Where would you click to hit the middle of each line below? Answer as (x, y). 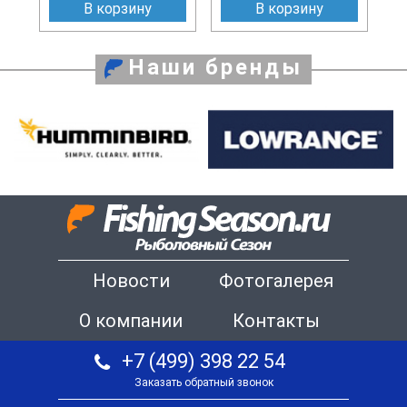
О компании (131, 321)
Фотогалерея (276, 281)
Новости (131, 281)
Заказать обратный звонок (203, 383)
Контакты (276, 321)
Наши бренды (215, 67)
